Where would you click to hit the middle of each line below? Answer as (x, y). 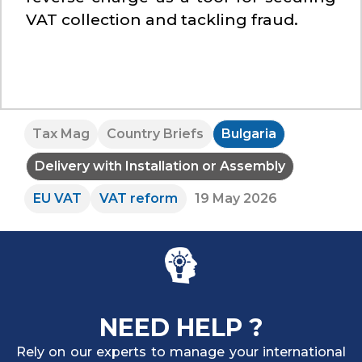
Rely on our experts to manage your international (181, 351)
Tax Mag (61, 134)
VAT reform (139, 199)
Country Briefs (155, 134)
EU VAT (57, 199)
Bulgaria (249, 134)
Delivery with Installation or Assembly (160, 166)
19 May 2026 (236, 199)
